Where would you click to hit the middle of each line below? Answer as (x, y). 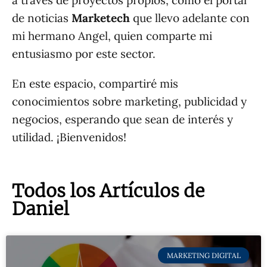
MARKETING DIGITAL (204, 255)
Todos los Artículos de (108, 191)
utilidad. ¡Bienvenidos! (69, 137)
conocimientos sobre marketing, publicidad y (129, 102)
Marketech (101, 18)
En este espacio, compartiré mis (95, 84)
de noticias (42, 18)
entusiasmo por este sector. (85, 54)
